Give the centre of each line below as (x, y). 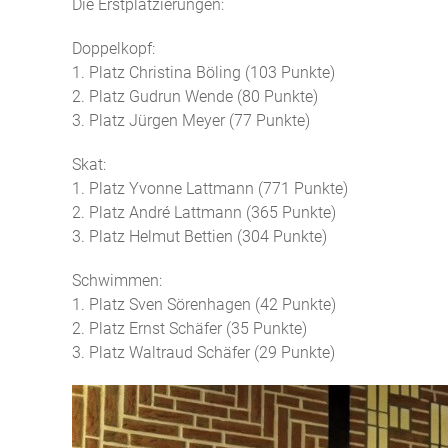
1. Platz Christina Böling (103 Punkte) (203, 72)
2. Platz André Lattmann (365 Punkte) (204, 212)
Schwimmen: (117, 280)
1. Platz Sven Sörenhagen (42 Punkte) (204, 304)
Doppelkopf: (113, 48)
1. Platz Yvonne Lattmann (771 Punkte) (210, 188)
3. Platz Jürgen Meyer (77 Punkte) (191, 120)
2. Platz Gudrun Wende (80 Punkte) (195, 96)
